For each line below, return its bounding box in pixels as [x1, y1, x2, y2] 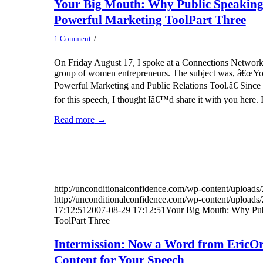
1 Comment [53, 34, 91, 43]
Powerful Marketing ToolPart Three [53, 12, 246, 27]
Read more [53, 114, 95, 125]
